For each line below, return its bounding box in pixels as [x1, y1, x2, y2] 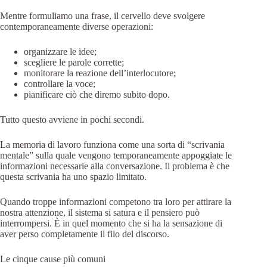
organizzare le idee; [24, 46, 97, 57]
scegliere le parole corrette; [24, 57, 124, 67]
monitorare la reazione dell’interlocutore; [24, 67, 176, 78]
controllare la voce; [24, 78, 95, 89]
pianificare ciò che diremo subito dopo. [24, 89, 170, 100]
